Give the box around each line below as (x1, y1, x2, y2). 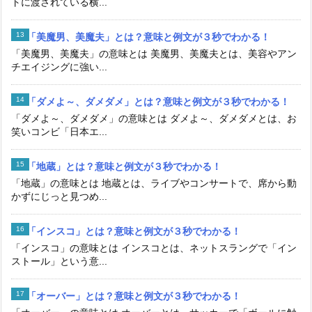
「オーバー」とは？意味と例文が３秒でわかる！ (26, 290, 241, 302)
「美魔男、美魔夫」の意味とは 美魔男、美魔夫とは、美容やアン (11, 48, 297, 60)
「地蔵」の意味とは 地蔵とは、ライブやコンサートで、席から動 (11, 178, 297, 189)
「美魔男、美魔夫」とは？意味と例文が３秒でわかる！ (26, 31, 270, 43)
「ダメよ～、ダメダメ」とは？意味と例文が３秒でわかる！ (26, 96, 290, 108)
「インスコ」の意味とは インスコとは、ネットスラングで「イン (11, 242, 297, 254)
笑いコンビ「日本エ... (11, 126, 107, 138)
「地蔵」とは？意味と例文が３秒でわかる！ (26, 161, 221, 173)
